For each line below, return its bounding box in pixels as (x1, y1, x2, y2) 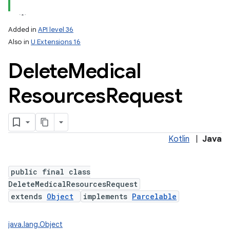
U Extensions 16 (31, 37, 81, 46)
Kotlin (168, 134, 189, 144)
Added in (8, 25, 38, 34)
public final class (11, 167, 90, 177)
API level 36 (38, 25, 73, 34)
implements (83, 191, 132, 201)
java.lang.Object (8, 220, 63, 229)
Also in (8, 37, 31, 46)
